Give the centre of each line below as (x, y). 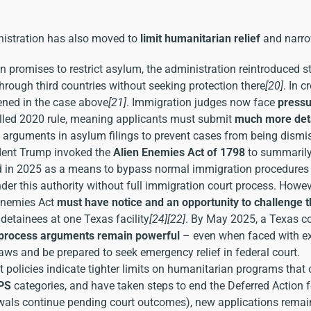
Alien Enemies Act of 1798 (179, 152)
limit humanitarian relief (200, 38)
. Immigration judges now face (202, 102)
